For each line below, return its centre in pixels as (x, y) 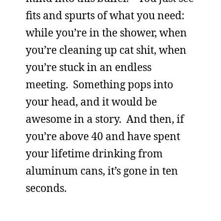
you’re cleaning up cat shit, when (106, 50)
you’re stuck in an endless (89, 67)
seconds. (46, 188)
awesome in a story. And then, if (105, 119)
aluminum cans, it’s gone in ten (102, 171)
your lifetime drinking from (94, 153)
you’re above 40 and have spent (103, 136)
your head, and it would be (91, 102)
